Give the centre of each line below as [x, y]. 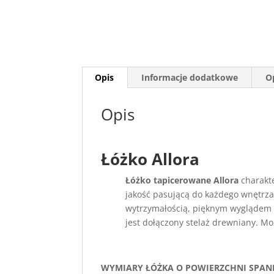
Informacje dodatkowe [190, 77]
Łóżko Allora [150, 159]
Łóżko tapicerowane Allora [183, 180]
